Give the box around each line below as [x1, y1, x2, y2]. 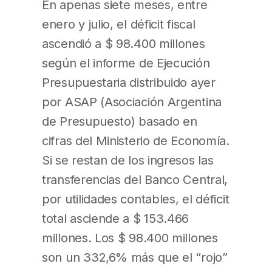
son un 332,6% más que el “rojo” [42, 250, 228, 265]
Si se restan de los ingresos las [42, 152, 214, 168]
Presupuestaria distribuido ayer [42, 75, 216, 90]
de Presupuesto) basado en [42, 114, 197, 129]
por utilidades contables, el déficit [42, 191, 229, 207]
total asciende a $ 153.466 [42, 211, 189, 226]
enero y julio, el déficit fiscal [42, 16, 195, 32]
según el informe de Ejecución [42, 55, 210, 71]
